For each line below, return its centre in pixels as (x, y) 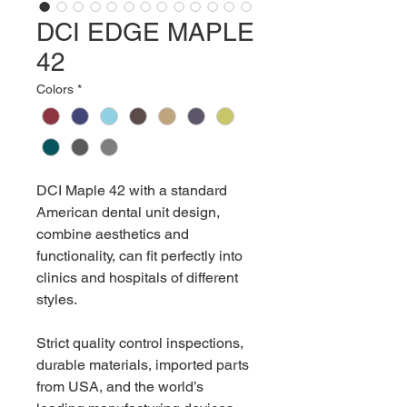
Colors (55, 89)
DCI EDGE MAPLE (145, 32)
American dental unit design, (128, 213)
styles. (57, 300)
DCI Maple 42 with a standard (132, 191)
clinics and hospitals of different (137, 278)
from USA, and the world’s (120, 387)
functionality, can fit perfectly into (139, 256)
